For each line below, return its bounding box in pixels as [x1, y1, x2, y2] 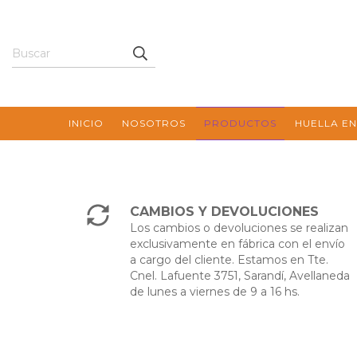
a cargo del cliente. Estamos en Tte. [130, 253, 329, 267]
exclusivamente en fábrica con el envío [130, 237, 346, 251]
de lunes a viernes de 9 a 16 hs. [130, 284, 300, 299]
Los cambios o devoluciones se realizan [130, 221, 349, 235]
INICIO [69, 117, 104, 129]
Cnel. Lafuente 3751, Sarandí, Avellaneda [130, 269, 351, 283]
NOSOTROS [122, 117, 186, 129]
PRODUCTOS [204, 117, 277, 129]
